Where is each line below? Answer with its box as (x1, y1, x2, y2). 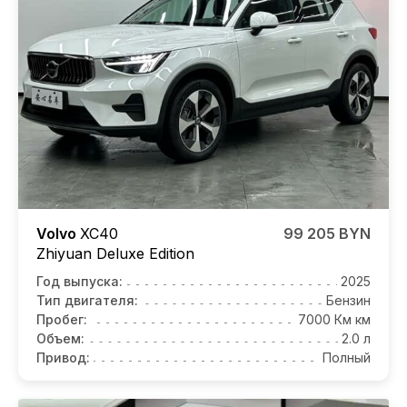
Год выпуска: (36, 273, 123, 289)
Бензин (326, 292, 371, 308)
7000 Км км (298, 311, 371, 327)
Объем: (36, 330, 84, 346)
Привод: (36, 349, 90, 365)
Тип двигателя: (36, 292, 138, 308)
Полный (323, 349, 371, 365)
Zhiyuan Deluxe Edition (36, 243, 194, 263)
